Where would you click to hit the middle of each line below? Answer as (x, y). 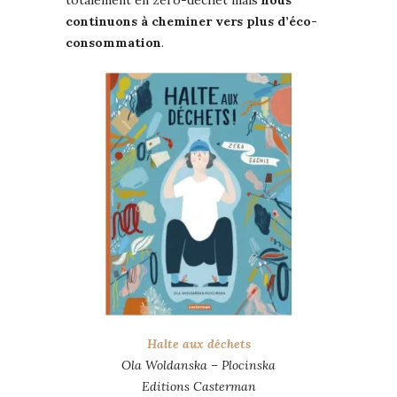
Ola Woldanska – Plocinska (198, 366)
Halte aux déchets (198, 344)
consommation (113, 43)
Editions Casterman (198, 387)
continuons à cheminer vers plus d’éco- (191, 22)
